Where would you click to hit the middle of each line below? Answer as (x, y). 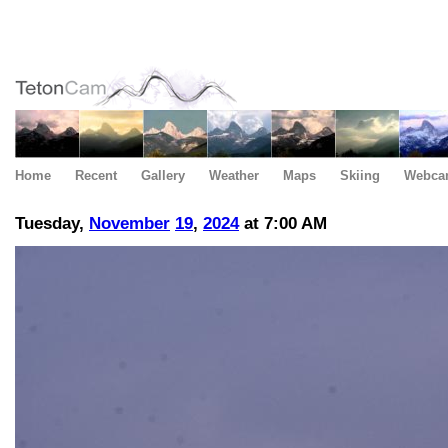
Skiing (360, 175)
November (129, 224)
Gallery (163, 175)
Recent (96, 175)
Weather (234, 175)
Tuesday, (52, 224)
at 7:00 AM (283, 224)
